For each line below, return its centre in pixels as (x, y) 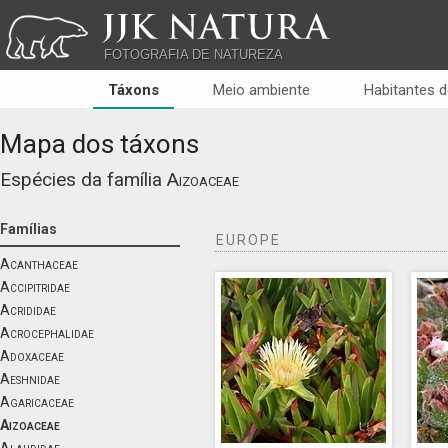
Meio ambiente (261, 90)
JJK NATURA (203, 25)
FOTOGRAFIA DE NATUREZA (193, 54)
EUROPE (248, 240)
